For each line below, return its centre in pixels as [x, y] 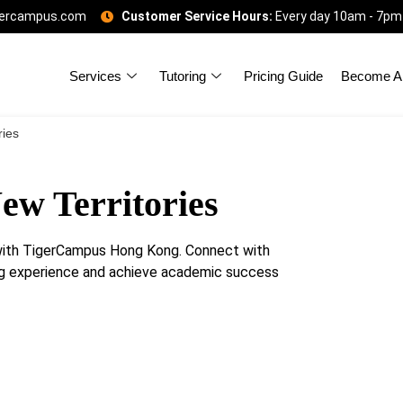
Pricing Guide [284, 76]
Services [96, 76]
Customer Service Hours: [197, 16]
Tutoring [183, 76]
